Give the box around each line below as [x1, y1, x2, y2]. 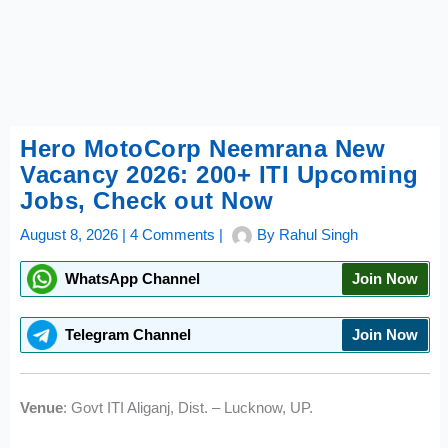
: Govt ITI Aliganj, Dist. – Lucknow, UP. [63, 398, 314, 416]
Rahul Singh [279, 226, 359, 243]
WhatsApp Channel [64, 270, 200, 288]
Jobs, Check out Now [20, 187, 274, 214]
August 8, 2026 [20, 226, 123, 243]
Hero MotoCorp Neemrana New [20, 135, 386, 162]
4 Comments [130, 226, 216, 243]
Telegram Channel [64, 326, 191, 344]
